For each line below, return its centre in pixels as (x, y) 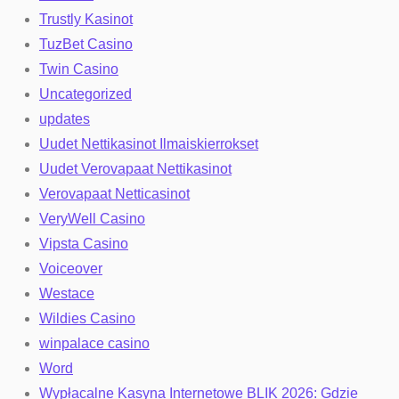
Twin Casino (79, 69)
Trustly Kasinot (86, 19)
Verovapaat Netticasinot (114, 194)
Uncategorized (85, 94)
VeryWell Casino (92, 219)
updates (65, 119)
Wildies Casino (87, 318)
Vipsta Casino (84, 244)
